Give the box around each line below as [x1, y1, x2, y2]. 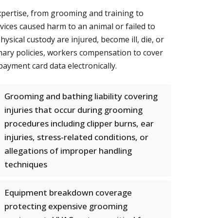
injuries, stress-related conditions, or [4, 131, 148, 143]
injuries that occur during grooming [4, 104, 143, 115]
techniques [4, 159, 47, 170]
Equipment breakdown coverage [4, 187, 132, 198]
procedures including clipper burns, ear [4, 118, 154, 129]
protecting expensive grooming [4, 200, 127, 212]
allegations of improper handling [4, 145, 132, 156]
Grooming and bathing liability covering [4, 91, 158, 102]
